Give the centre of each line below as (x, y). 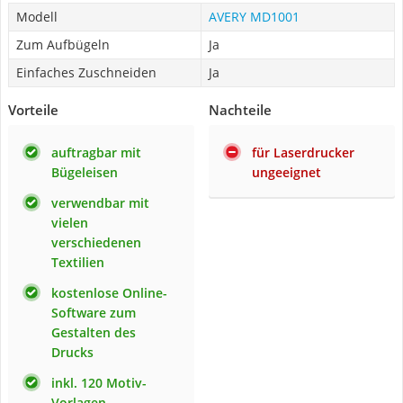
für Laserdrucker (303, 152)
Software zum (94, 313)
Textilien (78, 262)
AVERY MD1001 (254, 17)
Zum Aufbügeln (63, 45)
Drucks (72, 352)
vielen (70, 223)
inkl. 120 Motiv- (99, 383)
